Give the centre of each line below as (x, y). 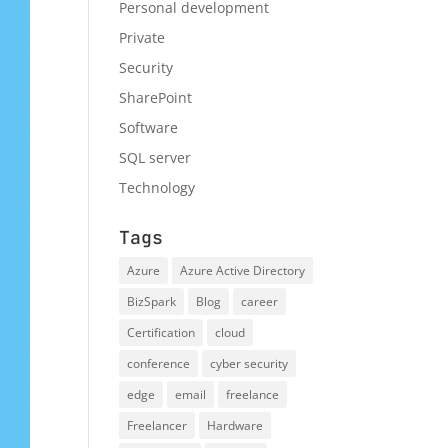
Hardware (235, 426)
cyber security (249, 364)
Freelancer (157, 426)
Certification (161, 333)
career (260, 302)
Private (142, 38)
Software (149, 128)
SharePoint (156, 98)
